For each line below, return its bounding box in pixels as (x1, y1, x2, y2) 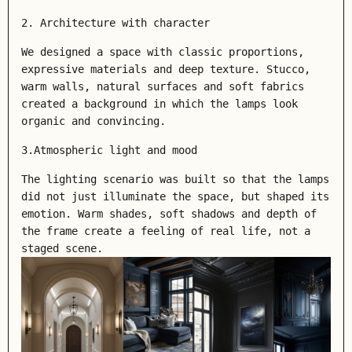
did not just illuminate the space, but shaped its (21, 190, 329, 203)
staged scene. (21, 242, 103, 255)
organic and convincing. (21, 115, 166, 127)
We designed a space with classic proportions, (21, 46, 304, 58)
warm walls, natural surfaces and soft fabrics (21, 80, 304, 93)
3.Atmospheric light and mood (21, 144, 197, 156)
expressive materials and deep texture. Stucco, (21, 63, 310, 75)
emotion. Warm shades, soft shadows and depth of (21, 207, 317, 220)
